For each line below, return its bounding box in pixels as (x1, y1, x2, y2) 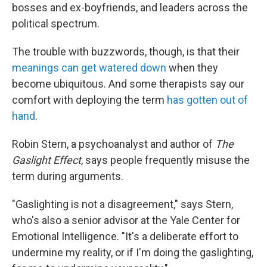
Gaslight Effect (12, 154, 81, 166)
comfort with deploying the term (12, 94, 167, 106)
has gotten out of (167, 94, 248, 106)
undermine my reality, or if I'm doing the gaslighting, (12, 246, 253, 259)
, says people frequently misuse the (81, 154, 250, 166)
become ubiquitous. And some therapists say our (12, 77, 244, 90)
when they (166, 61, 218, 74)
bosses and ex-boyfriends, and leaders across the (12, 1, 248, 14)
